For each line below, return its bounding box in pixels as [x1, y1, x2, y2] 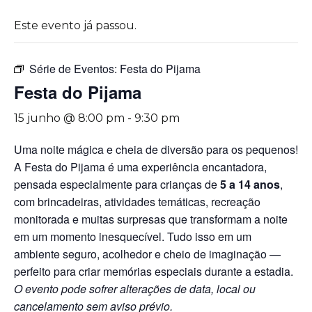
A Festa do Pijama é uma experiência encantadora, [14, 159, 267, 175]
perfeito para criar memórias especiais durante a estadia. [14, 263, 296, 279]
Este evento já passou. [14, 19, 136, 32]
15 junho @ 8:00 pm [14, 111, 125, 125]
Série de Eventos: [29, 61, 120, 77]
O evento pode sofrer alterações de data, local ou [14, 281, 256, 297]
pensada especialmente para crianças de [14, 176, 220, 192]
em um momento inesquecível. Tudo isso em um [14, 228, 251, 244]
